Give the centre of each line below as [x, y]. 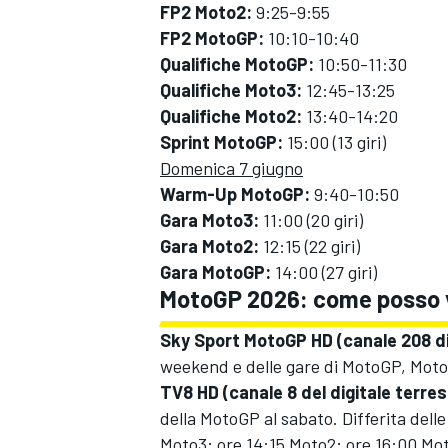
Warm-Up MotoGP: [235, 194]
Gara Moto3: [209, 220]
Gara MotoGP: [215, 272]
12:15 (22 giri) [309, 246]
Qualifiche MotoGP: [237, 64]
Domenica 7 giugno [231, 168]
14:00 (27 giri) [324, 272]
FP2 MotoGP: [212, 38]
